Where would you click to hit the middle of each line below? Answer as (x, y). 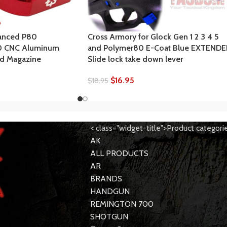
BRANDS (106, 179)
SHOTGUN (109, 217)
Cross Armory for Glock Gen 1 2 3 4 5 (153, 37)
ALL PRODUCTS (119, 154)
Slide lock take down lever (135, 59)
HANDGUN (110, 192)
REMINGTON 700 (122, 204)
